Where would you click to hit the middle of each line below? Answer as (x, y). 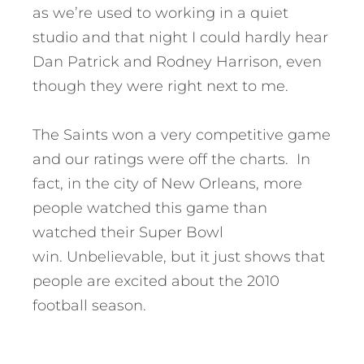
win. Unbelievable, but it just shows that (179, 257)
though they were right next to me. (160, 87)
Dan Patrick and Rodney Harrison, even (177, 62)
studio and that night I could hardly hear (180, 38)
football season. (89, 306)
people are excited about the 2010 (156, 282)
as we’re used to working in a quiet (160, 13)
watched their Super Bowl (128, 233)
